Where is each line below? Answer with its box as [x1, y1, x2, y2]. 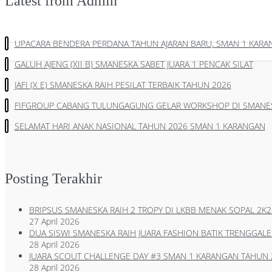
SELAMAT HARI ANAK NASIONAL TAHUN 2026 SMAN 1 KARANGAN [14, 120, 265, 132]
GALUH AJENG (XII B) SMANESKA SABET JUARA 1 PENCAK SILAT [14, 58, 253, 70]
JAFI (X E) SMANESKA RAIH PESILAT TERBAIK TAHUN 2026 [14, 79, 231, 91]
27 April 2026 [29, 216, 80, 228]
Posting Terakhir [5, 171, 102, 187]
